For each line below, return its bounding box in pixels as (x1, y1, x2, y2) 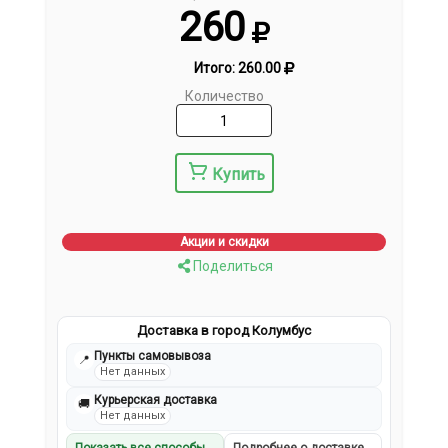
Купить (211, 165, 265, 185)
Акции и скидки (179, 235, 269, 250)
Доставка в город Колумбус (137, 323, 311, 339)
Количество (184, 88, 264, 105)
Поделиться (189, 258, 273, 275)
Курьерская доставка (94, 393, 218, 408)
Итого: (193, 60, 238, 77)
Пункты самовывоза (94, 349, 212, 364)
